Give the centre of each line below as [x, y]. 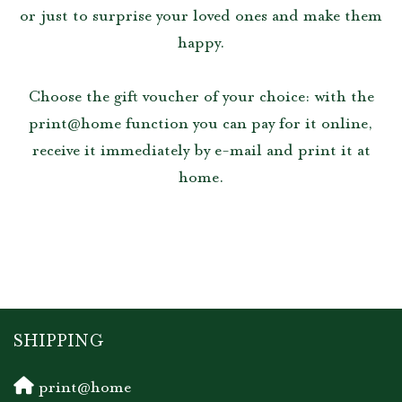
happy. [201, 44]
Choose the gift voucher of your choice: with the [201, 98]
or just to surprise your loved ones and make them [201, 17]
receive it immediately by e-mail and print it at [201, 152]
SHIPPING [58, 342]
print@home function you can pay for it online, [201, 125]
